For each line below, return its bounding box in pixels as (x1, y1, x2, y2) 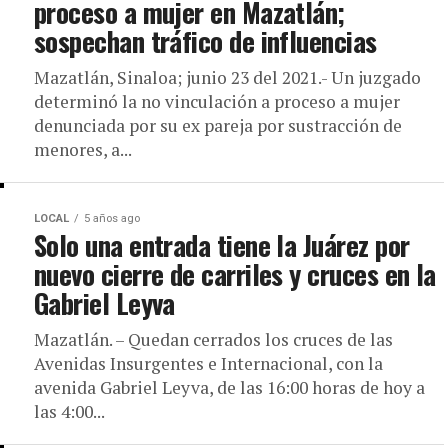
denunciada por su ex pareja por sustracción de (34, 114, 402, 137)
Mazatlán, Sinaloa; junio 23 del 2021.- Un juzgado (34, 66, 421, 89)
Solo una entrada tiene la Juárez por (34, 225, 410, 265)
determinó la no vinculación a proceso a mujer (34, 90, 400, 113)
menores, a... (34, 138, 132, 161)
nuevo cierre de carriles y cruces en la (34, 254, 436, 294)
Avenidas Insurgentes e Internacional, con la (34, 352, 383, 375)
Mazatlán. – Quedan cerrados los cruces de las (34, 328, 393, 351)
